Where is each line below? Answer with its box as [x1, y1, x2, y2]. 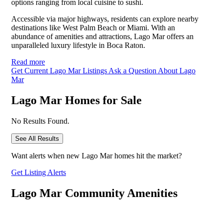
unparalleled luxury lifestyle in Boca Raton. [11, 41, 145, 49]
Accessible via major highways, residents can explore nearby [11, 14, 198, 23]
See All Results [15, 134, 59, 142]
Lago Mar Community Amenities [11, 186, 177, 199]
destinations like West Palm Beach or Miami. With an [11, 23, 175, 32]
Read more [11, 57, 45, 66]
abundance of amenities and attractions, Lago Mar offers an [11, 32, 194, 41]
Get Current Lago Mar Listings [11, 66, 109, 75]
